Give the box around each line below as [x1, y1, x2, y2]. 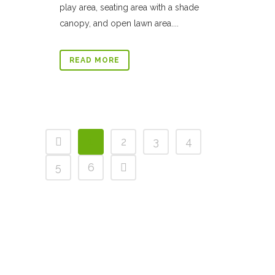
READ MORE [69, 56, 120, 64]
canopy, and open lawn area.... [60, 18, 179, 28]
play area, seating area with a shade [60, 2, 199, 12]
